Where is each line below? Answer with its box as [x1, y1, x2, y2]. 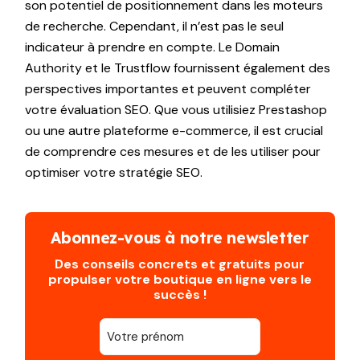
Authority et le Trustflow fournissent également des [25, 59, 331, 76]
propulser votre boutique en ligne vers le [47, 270, 312, 288]
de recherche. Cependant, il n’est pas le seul [25, 17, 284, 35]
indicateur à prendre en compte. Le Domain [25, 38, 280, 55]
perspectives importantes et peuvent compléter [25, 80, 312, 97]
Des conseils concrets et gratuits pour [55, 255, 305, 272]
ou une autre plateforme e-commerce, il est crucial [25, 121, 324, 139]
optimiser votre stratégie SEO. [25, 163, 203, 181]
